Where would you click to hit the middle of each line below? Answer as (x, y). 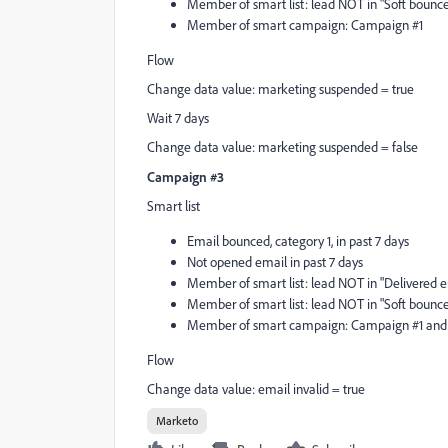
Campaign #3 (185, 176)
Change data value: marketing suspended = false (282, 147)
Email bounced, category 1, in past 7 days (298, 241)
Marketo (177, 420)
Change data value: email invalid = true (256, 389)
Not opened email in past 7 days (275, 262)
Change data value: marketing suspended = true (280, 89)
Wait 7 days (178, 118)
